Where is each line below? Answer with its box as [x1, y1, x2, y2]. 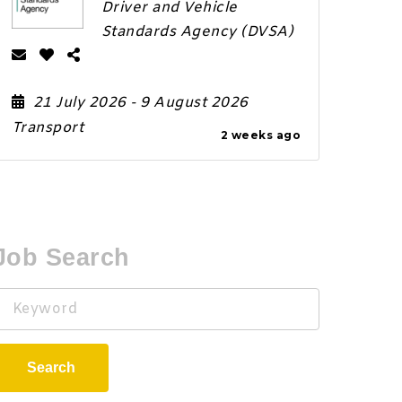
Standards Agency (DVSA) [100, 22, 294, 42]
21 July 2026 [32, 93, 131, 113]
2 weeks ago [220, 128, 301, 143]
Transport [11, 118, 84, 138]
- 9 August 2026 [130, 93, 249, 113]
